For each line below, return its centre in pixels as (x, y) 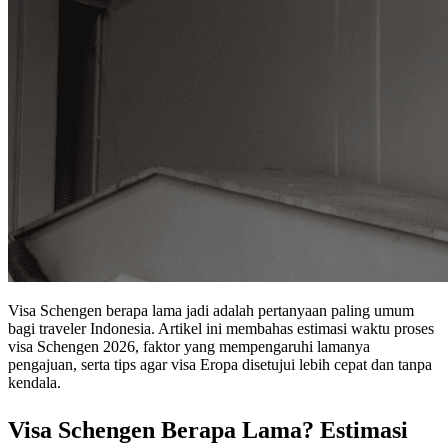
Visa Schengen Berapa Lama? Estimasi (208, 430)
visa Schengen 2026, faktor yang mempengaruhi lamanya (189, 347)
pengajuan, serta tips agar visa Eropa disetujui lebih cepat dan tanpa (220, 365)
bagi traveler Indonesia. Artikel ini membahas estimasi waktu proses (221, 329)
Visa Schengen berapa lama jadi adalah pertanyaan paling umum (211, 311)
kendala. (34, 383)
